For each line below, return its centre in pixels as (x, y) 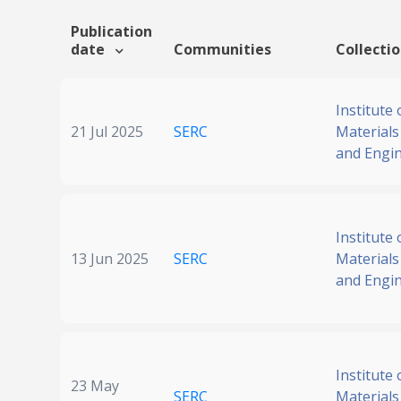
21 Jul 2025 (107, 132)
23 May (95, 386)
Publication (111, 32)
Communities (222, 50)
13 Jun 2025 (110, 259)
